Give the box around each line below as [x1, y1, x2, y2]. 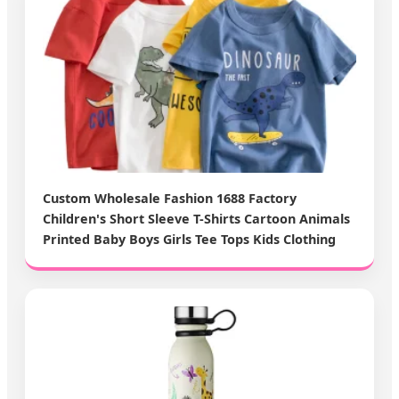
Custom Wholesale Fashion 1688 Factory [43, 190, 297, 207]
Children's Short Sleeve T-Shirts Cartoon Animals [43, 210, 350, 227]
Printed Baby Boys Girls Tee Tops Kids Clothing [43, 231, 336, 248]
